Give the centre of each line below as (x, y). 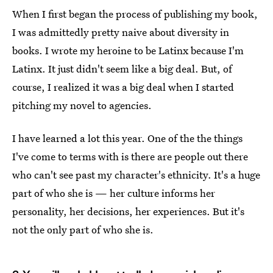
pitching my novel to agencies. (82, 105)
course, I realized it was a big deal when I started (123, 87)
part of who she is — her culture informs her (114, 193)
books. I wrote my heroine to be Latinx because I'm (128, 51)
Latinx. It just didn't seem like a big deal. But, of (122, 69)
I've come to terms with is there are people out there (130, 157)
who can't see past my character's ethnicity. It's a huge (136, 175)
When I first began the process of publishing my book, (135, 14)
